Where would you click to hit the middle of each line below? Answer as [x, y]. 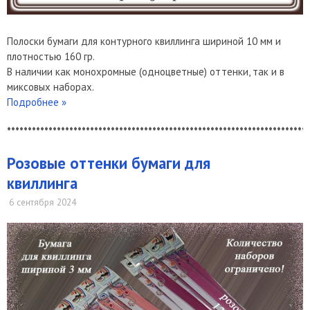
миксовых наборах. [51, 86]
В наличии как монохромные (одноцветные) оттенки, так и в [146, 71]
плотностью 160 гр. [51, 56]
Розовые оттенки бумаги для [109, 163]
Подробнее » [37, 102]
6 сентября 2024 [43, 202]
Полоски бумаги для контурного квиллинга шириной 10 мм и [144, 41]
